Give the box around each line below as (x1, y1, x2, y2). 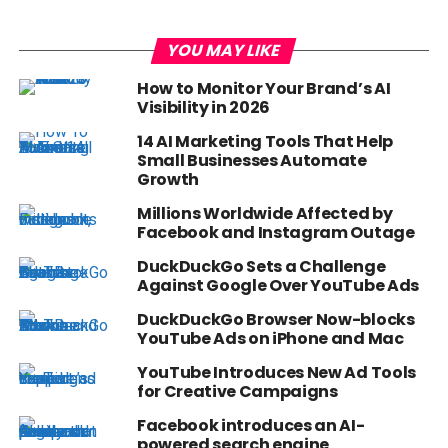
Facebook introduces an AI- (136, 414, 365, 438)
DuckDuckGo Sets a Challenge (136, 255, 386, 279)
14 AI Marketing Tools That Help (136, 130, 393, 154)
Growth (136, 168, 199, 192)
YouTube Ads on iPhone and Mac (136, 327, 404, 351)
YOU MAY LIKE (164, 39, 284, 63)
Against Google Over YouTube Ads (136, 274, 419, 298)
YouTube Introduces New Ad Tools (136, 361, 416, 385)
